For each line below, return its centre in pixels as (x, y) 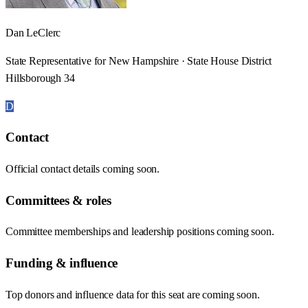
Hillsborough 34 (40, 78)
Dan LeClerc (33, 32)
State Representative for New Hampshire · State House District (139, 60)
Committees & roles (58, 200)
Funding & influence (62, 263)
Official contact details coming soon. (83, 169)
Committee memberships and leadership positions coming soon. (140, 232)
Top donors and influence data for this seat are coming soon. (133, 294)
